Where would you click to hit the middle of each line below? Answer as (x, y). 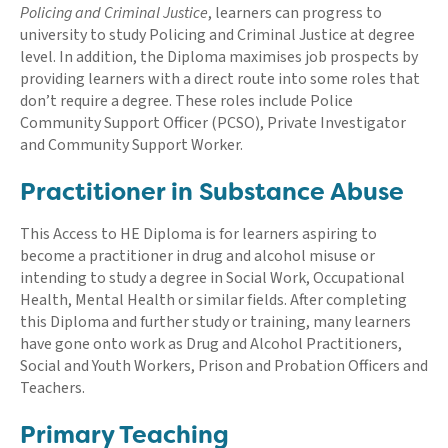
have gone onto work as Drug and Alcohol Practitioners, (211, 343)
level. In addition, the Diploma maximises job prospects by (219, 56)
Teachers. (54, 387)
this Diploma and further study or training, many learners (215, 321)
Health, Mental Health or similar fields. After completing (213, 299)
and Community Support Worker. (131, 144)
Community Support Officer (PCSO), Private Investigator (213, 122)
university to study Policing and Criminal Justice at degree (217, 34)
